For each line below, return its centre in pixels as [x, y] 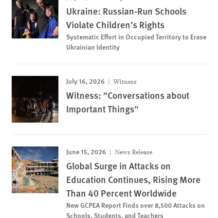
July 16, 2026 [85, 81]
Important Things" [102, 109]
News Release [133, 152]
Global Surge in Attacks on [118, 166]
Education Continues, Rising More [133, 179]
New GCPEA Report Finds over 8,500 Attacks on [136, 205]
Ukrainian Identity [93, 47]
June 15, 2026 [86, 151]
